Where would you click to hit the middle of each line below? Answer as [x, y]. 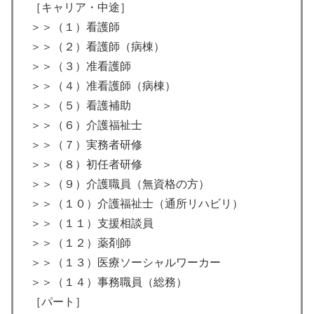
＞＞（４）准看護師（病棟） [103, 86]
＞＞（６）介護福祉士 [86, 125]
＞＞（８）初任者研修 [86, 165]
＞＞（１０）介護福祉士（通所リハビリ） [137, 204]
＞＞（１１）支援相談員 [92, 224]
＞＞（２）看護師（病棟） [97, 47]
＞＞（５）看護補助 [81, 106]
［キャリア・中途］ [81, 8]
